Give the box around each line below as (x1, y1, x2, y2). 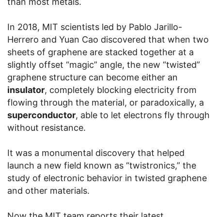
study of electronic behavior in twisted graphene (7, 173, 207, 184)
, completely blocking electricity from (45, 85, 197, 95)
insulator (7, 85, 45, 95)
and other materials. (7, 186, 90, 196)
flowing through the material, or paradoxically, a (7, 97, 204, 108)
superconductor (7, 110, 76, 121)
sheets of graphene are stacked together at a (7, 47, 194, 58)
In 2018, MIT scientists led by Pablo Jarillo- (7, 22, 182, 32)
